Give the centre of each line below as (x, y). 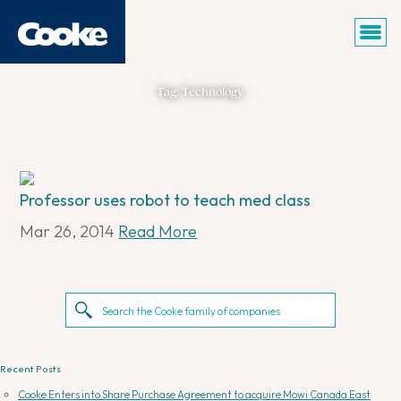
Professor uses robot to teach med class (166, 200)
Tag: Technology (200, 92)
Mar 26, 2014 (68, 232)
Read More (158, 232)
